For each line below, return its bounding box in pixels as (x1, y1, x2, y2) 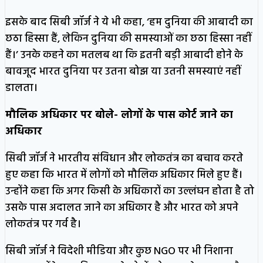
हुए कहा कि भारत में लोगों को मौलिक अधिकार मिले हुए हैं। (5, 166, 242, 184)
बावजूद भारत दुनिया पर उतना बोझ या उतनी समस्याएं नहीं (5, 63, 241, 80)
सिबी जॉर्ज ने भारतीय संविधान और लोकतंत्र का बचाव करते (5, 150, 243, 167)
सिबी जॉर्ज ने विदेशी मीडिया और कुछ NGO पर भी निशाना (5, 242, 233, 260)
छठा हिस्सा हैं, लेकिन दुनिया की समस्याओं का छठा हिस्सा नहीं (5, 30, 251, 48)
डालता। (5, 79, 38, 97)
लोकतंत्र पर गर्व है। (5, 215, 81, 233)
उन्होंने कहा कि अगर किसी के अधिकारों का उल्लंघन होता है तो (5, 183, 254, 200)
